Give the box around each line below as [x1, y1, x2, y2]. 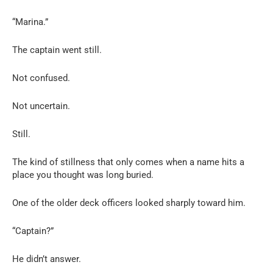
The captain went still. [12, 44, 102, 55]
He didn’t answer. [12, 253, 81, 264]
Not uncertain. [12, 100, 70, 112]
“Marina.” [12, 16, 48, 27]
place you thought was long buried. [12, 169, 154, 180]
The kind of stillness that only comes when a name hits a [12, 156, 244, 168]
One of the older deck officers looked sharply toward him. [12, 197, 246, 208]
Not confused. [12, 72, 70, 83]
